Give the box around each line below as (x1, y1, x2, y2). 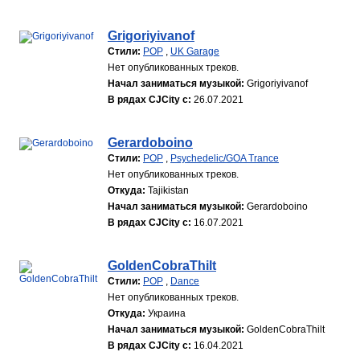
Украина (148, 308, 186, 319)
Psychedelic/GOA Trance (170, 153, 279, 164)
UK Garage (170, 46, 219, 57)
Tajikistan (148, 185, 189, 196)
